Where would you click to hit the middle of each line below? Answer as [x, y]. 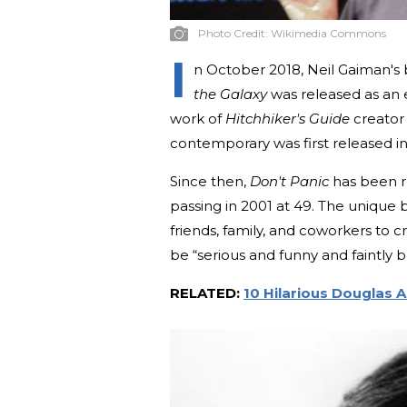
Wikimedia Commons [328, 33]
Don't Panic [289, 181]
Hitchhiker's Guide [288, 118]
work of [198, 118]
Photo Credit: [234, 33]
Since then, [210, 181]
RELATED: [207, 293]
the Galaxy [230, 94]
